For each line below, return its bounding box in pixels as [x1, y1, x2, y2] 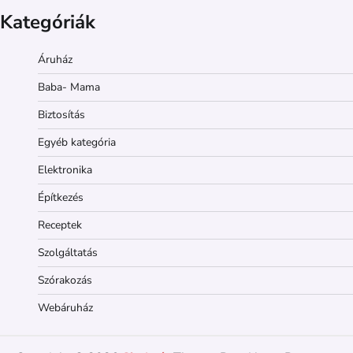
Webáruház [38, 300, 93, 316]
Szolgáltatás [38, 245, 98, 261]
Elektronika [38, 162, 92, 178]
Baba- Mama [38, 80, 100, 95]
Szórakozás [38, 273, 92, 288]
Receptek [38, 217, 82, 233]
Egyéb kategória [38, 135, 116, 150]
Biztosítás [38, 107, 85, 123]
